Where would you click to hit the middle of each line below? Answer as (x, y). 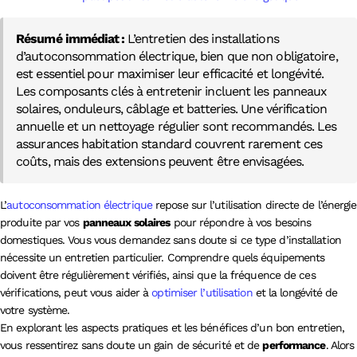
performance (294, 345)
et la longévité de (295, 292)
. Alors (340, 345)
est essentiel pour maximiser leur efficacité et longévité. (170, 74)
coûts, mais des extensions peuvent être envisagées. (160, 161)
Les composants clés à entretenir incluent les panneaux (172, 91)
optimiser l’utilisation (202, 292)
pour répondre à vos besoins (241, 222)
